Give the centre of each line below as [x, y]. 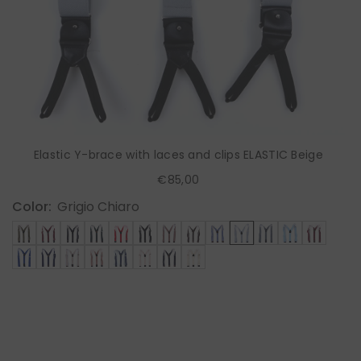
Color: [32, 206]
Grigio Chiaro [98, 206]
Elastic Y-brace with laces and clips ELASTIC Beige [178, 154]
